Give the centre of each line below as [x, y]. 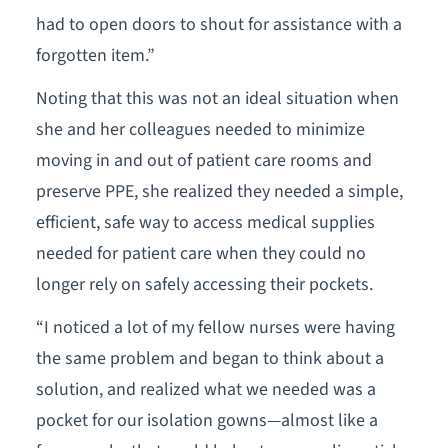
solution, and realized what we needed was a [205, 390]
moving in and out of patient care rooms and [203, 161]
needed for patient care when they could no [200, 254]
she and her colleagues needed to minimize [200, 130]
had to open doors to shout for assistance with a [218, 25]
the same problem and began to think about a [209, 359]
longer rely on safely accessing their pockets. [204, 285]
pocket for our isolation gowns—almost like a [206, 421]
